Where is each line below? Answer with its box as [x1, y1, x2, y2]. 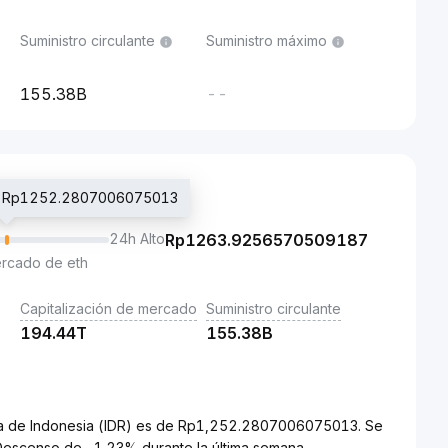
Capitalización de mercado [20, 300, 197, 317]
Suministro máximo [206, 32, 327, 49]
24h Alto [109, 230, 165, 247]
